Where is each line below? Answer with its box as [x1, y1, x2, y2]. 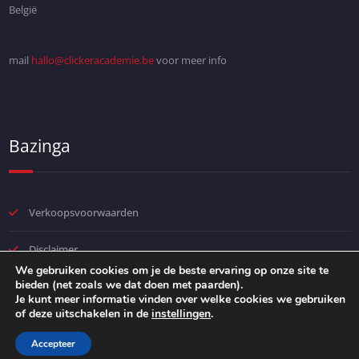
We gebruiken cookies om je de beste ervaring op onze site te [15, 263, 329, 278]
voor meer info [153, 53, 227, 68]
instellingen [151, 306, 211, 321]
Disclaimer [28, 242, 78, 257]
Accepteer [31, 337, 75, 350]
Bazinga [8, 135, 71, 158]
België [8, 2, 37, 18]
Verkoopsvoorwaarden [28, 205, 139, 220]
